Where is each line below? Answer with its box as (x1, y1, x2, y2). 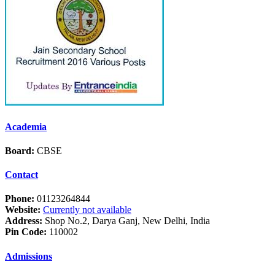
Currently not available (43, 204, 131, 215)
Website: (5, 204, 41, 215)
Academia (5, 121, 47, 132)
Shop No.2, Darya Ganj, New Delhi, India (42, 215, 210, 227)
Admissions (5, 250, 52, 261)
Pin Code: (5, 227, 47, 238)
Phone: (5, 193, 34, 204)
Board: (5, 145, 34, 156)
